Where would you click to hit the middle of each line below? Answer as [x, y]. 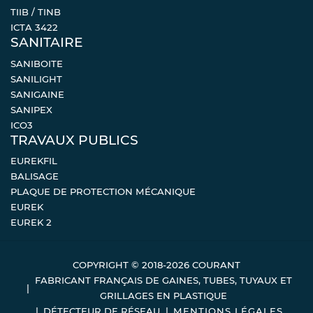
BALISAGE [35, 176]
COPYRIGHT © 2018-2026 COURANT [156, 264]
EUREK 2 [31, 222]
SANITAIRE [47, 42]
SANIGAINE [37, 94]
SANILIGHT [36, 79]
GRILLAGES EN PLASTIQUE [163, 295]
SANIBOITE [37, 63]
